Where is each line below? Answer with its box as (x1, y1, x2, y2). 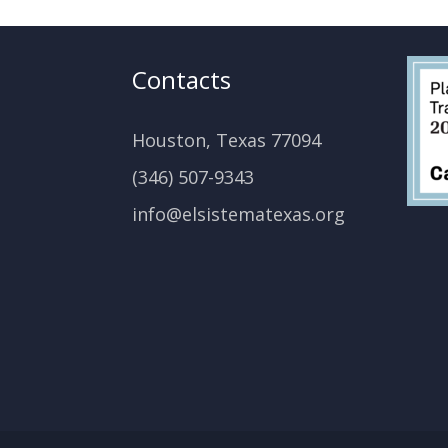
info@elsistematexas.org (132, 202, 345, 227)
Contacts (132, 63, 231, 97)
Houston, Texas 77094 (132, 128, 321, 153)
